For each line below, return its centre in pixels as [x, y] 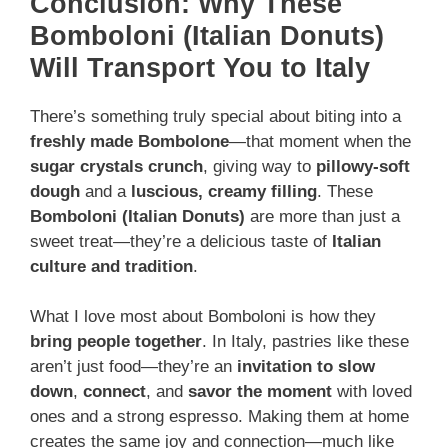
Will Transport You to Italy [200, 67]
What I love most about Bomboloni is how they [203, 317]
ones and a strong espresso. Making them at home [219, 417]
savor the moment [260, 392]
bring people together [116, 342]
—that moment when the [320, 141]
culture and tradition [111, 266]
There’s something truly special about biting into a [215, 116]
